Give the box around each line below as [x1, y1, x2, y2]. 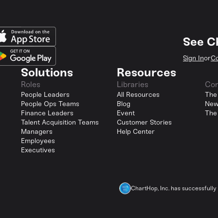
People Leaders [20, 91, 70, 99]
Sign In [183, 54, 204, 62]
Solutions [20, 65, 73, 79]
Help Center [117, 127, 155, 136]
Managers [20, 127, 53, 136]
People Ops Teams [20, 100, 79, 108]
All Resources [117, 91, 160, 99]
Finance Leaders [20, 109, 73, 117]
